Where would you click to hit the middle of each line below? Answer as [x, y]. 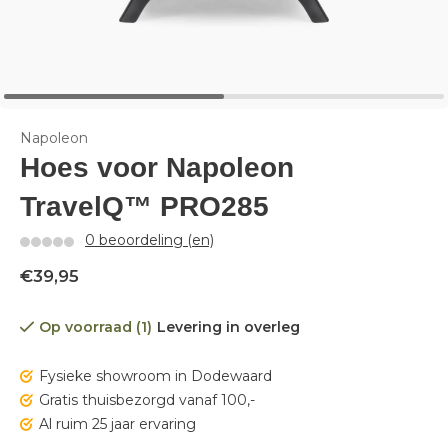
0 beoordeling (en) [149, 240]
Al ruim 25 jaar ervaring [117, 424]
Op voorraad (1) [95, 327]
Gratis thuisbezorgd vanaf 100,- [147, 400]
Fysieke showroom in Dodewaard [155, 376]
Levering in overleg [228, 327]
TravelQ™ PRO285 [144, 206]
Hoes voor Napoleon [157, 167]
